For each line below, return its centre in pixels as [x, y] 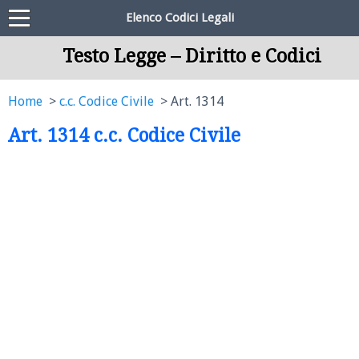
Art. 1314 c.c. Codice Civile [124, 135]
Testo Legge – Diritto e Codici [192, 56]
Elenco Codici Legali [179, 18]
